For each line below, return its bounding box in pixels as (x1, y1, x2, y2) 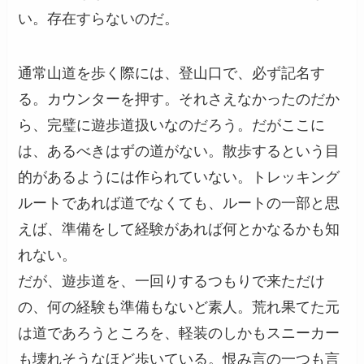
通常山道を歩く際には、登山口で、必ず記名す (18, 65, 326, 82)
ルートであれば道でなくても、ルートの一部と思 (18, 195, 340, 212)
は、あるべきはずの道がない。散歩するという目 (18, 143, 340, 160)
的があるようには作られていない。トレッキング (18, 169, 340, 186)
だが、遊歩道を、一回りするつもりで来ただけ (18, 273, 326, 290)
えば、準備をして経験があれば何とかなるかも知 (18, 221, 340, 238)
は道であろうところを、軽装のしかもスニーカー (18, 325, 340, 342)
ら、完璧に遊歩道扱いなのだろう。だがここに (18, 117, 326, 134)
